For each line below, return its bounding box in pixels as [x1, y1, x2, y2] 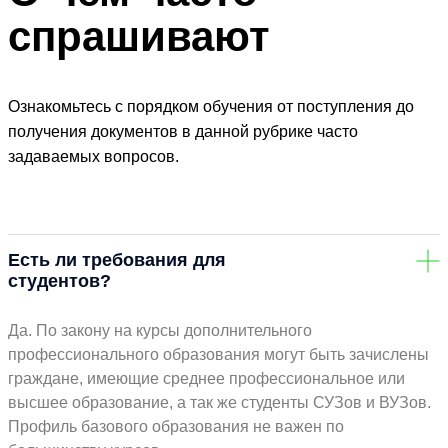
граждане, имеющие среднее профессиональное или [8, 370, 405, 388]
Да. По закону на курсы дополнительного [8, 322, 312, 340]
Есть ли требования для [8, 250, 226, 271]
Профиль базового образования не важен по [8, 418, 344, 436]
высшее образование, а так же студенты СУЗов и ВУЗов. [8, 394, 431, 412]
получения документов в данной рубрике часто [8, 123, 358, 141]
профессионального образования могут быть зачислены [8, 346, 429, 364]
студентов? [8, 271, 111, 292]
